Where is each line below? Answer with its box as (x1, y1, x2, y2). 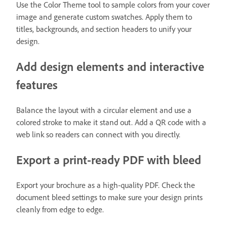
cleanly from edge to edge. (16, 204, 104, 214)
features (16, 77, 58, 93)
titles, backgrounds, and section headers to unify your (16, 24, 192, 34)
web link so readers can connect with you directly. (16, 129, 180, 140)
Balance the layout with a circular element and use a (16, 105, 192, 116)
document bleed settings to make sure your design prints (16, 192, 203, 202)
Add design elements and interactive (16, 59, 204, 74)
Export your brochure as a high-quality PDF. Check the (16, 179, 195, 190)
